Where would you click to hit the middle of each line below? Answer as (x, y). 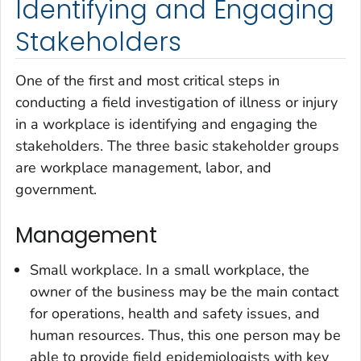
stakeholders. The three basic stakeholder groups (177, 145)
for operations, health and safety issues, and (175, 314)
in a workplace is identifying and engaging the (166, 124)
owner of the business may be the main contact (184, 292)
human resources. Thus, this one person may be (185, 336)
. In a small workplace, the (224, 270)
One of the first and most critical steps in (147, 80)
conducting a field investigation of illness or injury (176, 102)
